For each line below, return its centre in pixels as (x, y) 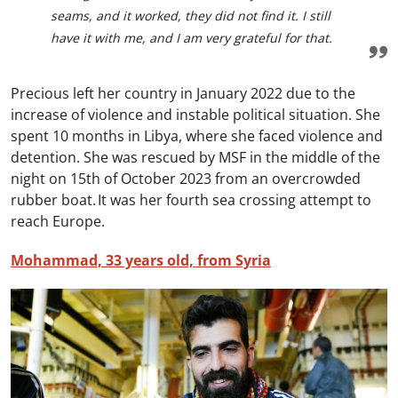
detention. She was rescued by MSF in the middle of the (195, 157)
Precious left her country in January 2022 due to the (183, 93)
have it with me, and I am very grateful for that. (191, 38)
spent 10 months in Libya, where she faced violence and (197, 135)
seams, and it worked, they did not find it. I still (191, 16)
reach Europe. (58, 221)
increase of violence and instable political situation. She (195, 114)
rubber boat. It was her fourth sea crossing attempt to (191, 199)
